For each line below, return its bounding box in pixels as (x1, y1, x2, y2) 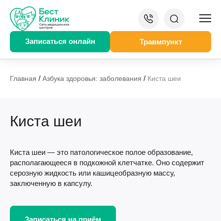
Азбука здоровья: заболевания (42, 74, 142, 82)
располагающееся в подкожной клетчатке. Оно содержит (10, 158, 204, 167)
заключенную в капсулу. (10, 179, 92, 187)
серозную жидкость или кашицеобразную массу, (10, 169, 175, 177)
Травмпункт (139, 37, 182, 46)
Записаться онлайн (25, 37, 95, 45)
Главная (10, 74, 37, 82)
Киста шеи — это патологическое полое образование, (10, 148, 193, 156)
